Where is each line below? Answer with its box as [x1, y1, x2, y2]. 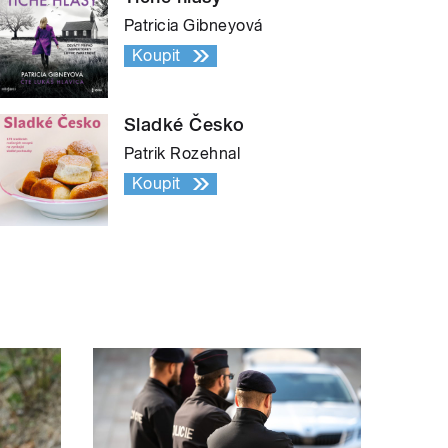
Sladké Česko [124, 113, 245, 135]
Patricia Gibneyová [124, 15, 263, 35]
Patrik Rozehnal [124, 143, 241, 163]
